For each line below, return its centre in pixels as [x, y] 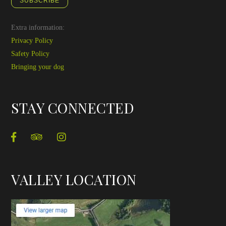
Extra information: [38, 27]
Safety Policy [31, 53]
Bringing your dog [38, 67]
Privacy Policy [32, 40]
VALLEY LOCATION [74, 179]
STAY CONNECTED [73, 107]
